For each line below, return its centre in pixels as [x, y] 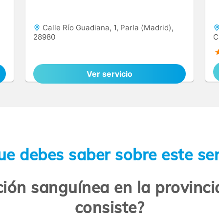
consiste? [109, 208]
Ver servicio [109, 74]
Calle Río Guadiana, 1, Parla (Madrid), [107, 28]
